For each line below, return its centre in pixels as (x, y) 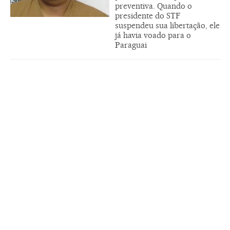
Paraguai (131, 45)
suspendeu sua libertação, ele (167, 25)
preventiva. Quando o (154, 6)
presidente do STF (148, 16)
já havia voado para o (153, 35)
